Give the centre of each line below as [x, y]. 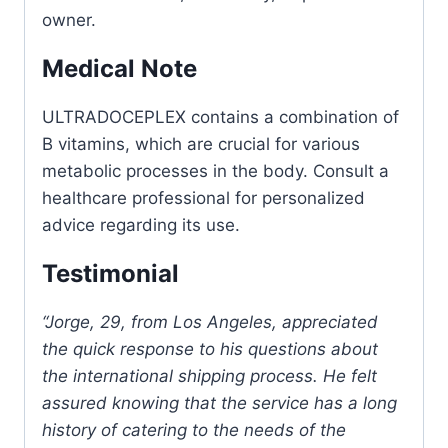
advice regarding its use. [141, 224]
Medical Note [119, 68]
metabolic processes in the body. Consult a [215, 170]
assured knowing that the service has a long [219, 402]
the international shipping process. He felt [209, 375]
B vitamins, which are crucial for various [201, 143]
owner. [69, 19]
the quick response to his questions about [210, 348]
